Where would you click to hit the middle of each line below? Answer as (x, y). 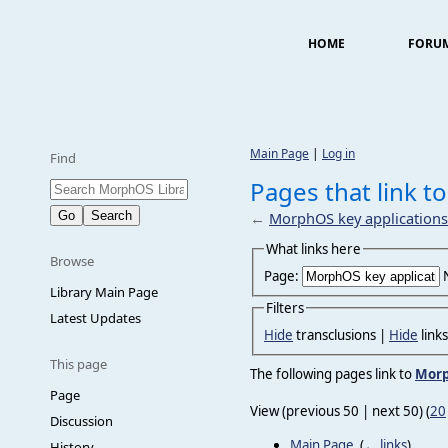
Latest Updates (95, 318)
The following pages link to (332, 374)
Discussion (81, 421)
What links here (313, 248)
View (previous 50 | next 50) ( (340, 411)
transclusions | (341, 334)
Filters (285, 307)
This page (78, 364)
